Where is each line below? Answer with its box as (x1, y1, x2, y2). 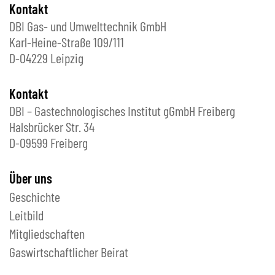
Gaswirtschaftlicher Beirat (9, 244, 128, 260)
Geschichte (9, 188, 60, 205)
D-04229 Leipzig (9, 50, 83, 66)
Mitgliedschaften (9, 225, 85, 242)
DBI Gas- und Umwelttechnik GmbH (9, 18, 166, 34)
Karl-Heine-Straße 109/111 (9, 34, 124, 50)
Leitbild (9, 207, 44, 223)
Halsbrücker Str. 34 (9, 118, 95, 135)
